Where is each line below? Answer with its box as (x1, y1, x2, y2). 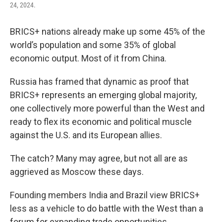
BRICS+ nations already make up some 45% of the (10, 26, 205, 37)
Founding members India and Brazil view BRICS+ (10, 190, 200, 200)
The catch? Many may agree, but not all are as (10, 153, 188, 164)
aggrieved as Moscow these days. (10, 166, 144, 177)
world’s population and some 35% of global (10, 40, 176, 50)
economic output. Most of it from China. (10, 53, 166, 63)
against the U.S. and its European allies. (10, 130, 162, 140)
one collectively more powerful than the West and (10, 103, 205, 113)
